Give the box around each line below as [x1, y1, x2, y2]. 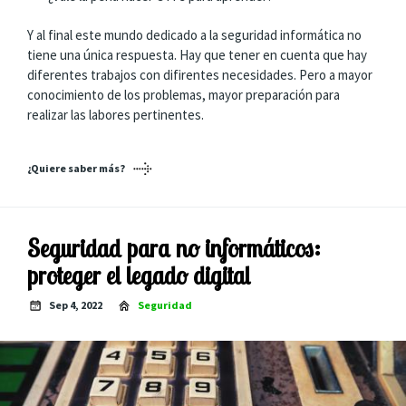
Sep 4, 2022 [49, 298, 102, 312]
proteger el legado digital [27, 259, 250, 291]
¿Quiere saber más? [27, 161, 125, 175]
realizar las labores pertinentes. [27, 105, 204, 123]
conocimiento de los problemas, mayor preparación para [27, 85, 340, 103]
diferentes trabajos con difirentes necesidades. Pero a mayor [27, 65, 372, 83]
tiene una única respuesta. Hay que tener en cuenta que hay [27, 45, 367, 63]
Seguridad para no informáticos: [27, 232, 321, 264]
